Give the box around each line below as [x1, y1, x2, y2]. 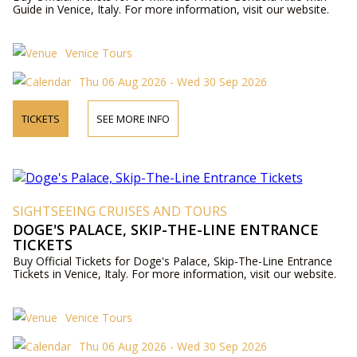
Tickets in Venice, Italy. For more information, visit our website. [12, 266, 336, 281]
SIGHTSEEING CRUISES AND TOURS [12, 202, 227, 220]
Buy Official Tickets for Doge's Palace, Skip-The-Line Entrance [12, 253, 332, 269]
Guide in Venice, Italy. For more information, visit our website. [12, 2, 329, 17]
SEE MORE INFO [96, 112, 170, 126]
